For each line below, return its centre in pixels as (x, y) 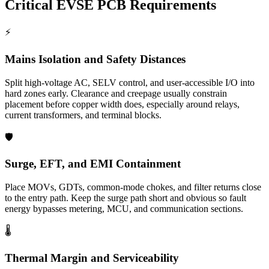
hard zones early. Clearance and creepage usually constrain (116, 93)
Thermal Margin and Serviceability (92, 258)
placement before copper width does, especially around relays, (122, 104)
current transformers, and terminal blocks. (83, 115)
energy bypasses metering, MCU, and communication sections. (124, 209)
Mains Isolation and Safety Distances (95, 59)
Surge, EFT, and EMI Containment (93, 164)
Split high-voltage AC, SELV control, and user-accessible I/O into (130, 82)
